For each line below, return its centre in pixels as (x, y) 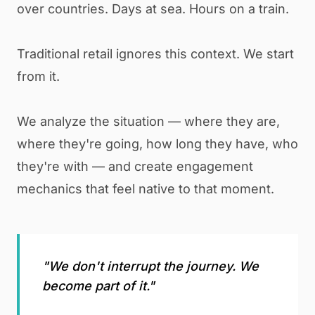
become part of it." (98, 286)
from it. (38, 76)
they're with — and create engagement (135, 166)
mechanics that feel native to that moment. (146, 189)
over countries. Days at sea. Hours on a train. (153, 9)
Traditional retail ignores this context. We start (155, 54)
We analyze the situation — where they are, (148, 121)
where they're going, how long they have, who (157, 144)
